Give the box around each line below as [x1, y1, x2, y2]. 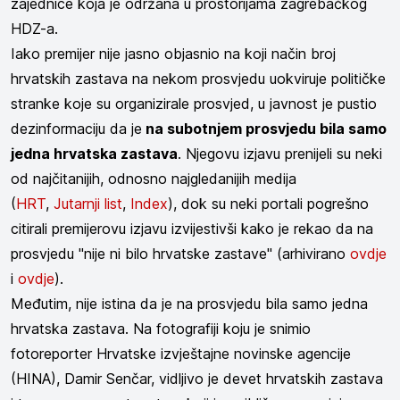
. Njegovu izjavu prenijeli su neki [178, 144, 382, 162]
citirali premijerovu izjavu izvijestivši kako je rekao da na [11, 219, 373, 237]
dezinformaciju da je [11, 119, 142, 137]
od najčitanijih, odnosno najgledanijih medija [11, 169, 296, 187]
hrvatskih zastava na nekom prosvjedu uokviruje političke [11, 69, 386, 87]
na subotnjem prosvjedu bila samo [142, 119, 387, 137]
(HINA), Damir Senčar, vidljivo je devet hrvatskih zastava [11, 369, 383, 387]
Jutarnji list [54, 194, 122, 212]
